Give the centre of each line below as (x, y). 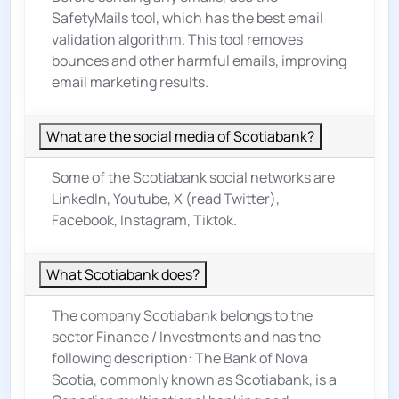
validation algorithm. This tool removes (177, 40)
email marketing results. (130, 82)
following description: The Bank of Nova (180, 358)
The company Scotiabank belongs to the (182, 316)
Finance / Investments (169, 337)
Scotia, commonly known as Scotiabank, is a (194, 380)
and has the (281, 337)
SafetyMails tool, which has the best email (187, 18)
